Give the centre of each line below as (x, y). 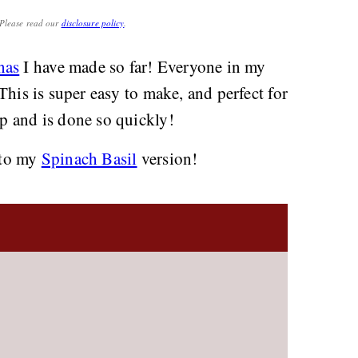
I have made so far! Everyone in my (143, 66)
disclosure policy (93, 23)
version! (167, 158)
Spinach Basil (89, 158)
